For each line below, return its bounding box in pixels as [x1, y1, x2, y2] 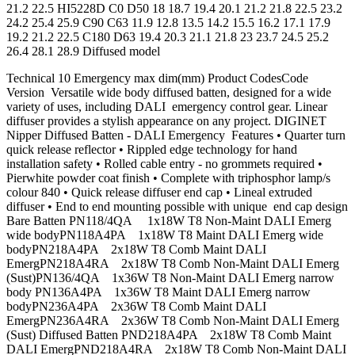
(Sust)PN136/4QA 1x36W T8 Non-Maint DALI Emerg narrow [6, 271, 334, 285]
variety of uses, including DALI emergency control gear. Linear [6, 100, 327, 114]
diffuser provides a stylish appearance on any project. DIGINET [6, 114, 326, 128]
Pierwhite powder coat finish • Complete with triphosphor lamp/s [6, 171, 330, 185]
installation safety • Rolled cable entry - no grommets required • [6, 157, 323, 171]
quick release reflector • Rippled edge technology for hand [6, 143, 297, 157]
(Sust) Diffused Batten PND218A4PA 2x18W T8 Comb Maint [6, 328, 331, 342]
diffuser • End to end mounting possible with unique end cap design [6, 200, 348, 214]
